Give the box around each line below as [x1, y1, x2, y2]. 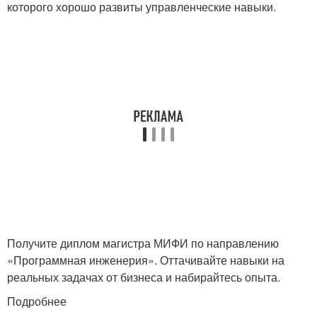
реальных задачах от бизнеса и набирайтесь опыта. [7, 268, 280, 285]
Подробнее [7, 292, 67, 309]
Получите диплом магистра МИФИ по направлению [7, 234, 279, 251]
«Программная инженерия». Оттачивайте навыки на [7, 251, 284, 268]
